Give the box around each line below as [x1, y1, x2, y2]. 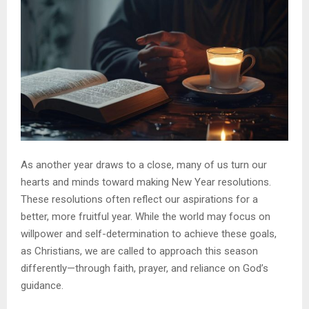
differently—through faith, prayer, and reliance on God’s [21, 261, 268, 275]
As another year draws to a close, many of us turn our [21, 158, 267, 171]
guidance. [21, 279, 63, 292]
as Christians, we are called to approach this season [21, 244, 258, 257]
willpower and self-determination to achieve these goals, [21, 227, 277, 240]
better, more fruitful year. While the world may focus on [21, 210, 270, 223]
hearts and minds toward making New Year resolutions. [21, 175, 271, 188]
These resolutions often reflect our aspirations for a [21, 192, 258, 206]
